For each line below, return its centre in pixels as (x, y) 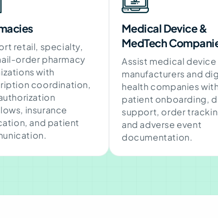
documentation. (157, 137)
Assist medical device (169, 61)
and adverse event (162, 124)
